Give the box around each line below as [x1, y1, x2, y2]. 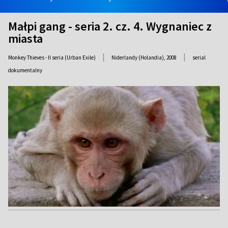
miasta [8, 31, 43, 46]
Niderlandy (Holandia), [111, 54, 166, 61]
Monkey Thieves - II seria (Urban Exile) [8, 54, 96, 61]
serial [192, 54, 206, 61]
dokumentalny [8, 67, 42, 74]
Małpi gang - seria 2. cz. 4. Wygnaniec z [8, 18, 212, 34]
